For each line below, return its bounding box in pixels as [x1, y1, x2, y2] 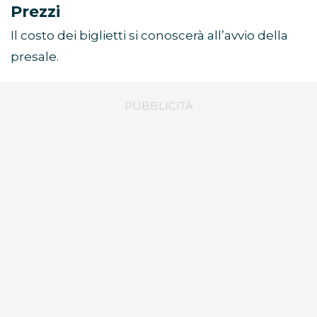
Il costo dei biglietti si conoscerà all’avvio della [11, 28, 288, 43]
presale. [11, 50, 59, 64]
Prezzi [11, 2, 60, 22]
